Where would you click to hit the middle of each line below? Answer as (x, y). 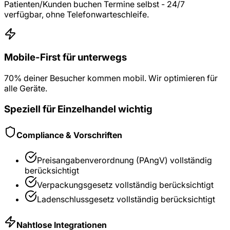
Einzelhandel (87, 109)
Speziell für (31, 109)
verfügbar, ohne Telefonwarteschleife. (76, 14)
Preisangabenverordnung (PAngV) (102, 160)
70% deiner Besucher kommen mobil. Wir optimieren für (111, 78)
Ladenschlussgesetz (76, 199)
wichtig (134, 109)
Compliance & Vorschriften (69, 135)
